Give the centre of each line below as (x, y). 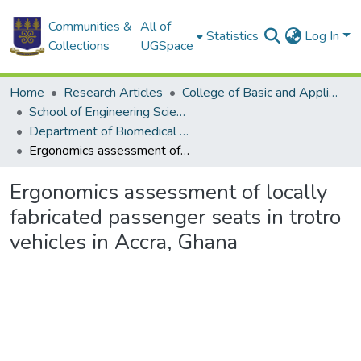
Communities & (90, 27)
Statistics (233, 36)
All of (156, 27)
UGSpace (167, 46)
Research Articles (113, 93)
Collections (79, 46)
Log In (324, 36)
